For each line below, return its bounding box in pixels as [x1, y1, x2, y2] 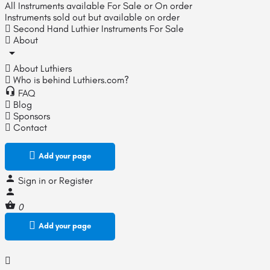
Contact [11, 122, 47, 133]
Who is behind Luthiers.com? [11, 74, 129, 86]
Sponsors [11, 110, 50, 122]
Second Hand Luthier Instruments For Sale [11, 23, 184, 34]
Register [59, 175, 93, 186]
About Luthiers [11, 63, 72, 74]
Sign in [18, 175, 48, 186]
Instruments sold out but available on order [5, 11, 180, 23]
